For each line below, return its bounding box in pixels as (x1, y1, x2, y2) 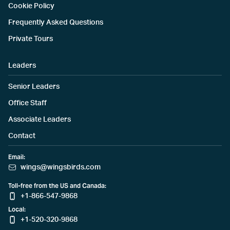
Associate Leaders (8, 116, 71, 124)
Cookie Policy (8, 3, 54, 10)
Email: (8, 153, 25, 161)
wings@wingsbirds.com (21, 164, 101, 171)
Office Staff (8, 100, 47, 107)
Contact (8, 132, 35, 140)
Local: (8, 205, 26, 214)
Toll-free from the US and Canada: (8, 182, 106, 190)
